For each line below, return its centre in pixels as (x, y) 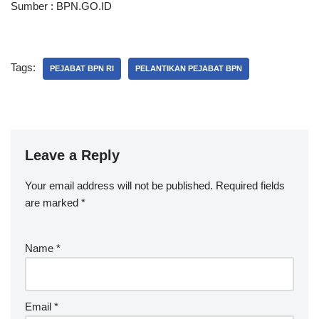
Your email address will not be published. (119, 185)
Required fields (250, 185)
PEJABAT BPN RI (82, 68)
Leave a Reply (72, 155)
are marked (53, 203)
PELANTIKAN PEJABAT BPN (189, 68)
